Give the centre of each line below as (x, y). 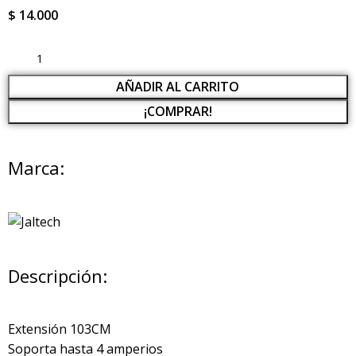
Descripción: (58, 276)
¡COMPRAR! (178, 112)
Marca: (36, 168)
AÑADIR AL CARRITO (178, 87)
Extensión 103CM (60, 329)
